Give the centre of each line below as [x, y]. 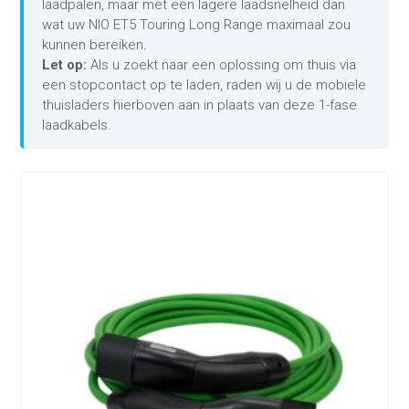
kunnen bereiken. [95, 45]
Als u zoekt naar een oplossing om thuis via [222, 65]
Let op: [65, 65]
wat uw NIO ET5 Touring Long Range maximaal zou [197, 25]
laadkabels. [77, 126]
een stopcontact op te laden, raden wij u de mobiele [204, 85]
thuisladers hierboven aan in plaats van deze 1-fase [200, 105]
